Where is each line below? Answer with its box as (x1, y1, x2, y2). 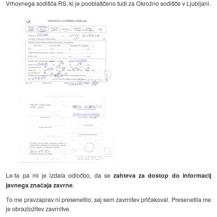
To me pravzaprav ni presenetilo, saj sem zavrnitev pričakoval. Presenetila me (6, 195, 211, 203)
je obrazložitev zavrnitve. (6, 204, 71, 213)
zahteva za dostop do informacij (113, 171, 211, 180)
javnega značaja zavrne (6, 181, 73, 189)
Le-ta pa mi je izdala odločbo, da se (6, 171, 113, 179)
